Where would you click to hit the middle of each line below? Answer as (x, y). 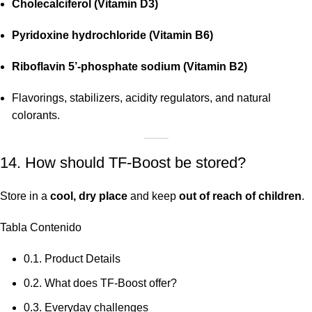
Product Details (81, 259)
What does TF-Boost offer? (109, 283)
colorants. (36, 116)
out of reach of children (240, 196)
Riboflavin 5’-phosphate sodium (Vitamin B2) (130, 67)
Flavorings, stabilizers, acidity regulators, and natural (141, 98)
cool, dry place (89, 196)
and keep (153, 196)
